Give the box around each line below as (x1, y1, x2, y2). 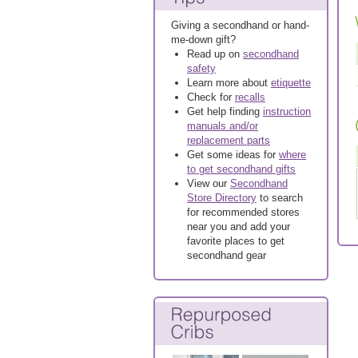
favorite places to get (187, 235, 284, 247)
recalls (235, 91, 265, 103)
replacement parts (187, 134, 270, 146)
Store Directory (187, 192, 257, 204)
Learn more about (187, 77, 271, 89)
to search (257, 192, 303, 204)
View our (187, 177, 230, 189)
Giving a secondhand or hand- (171, 19, 309, 31)
